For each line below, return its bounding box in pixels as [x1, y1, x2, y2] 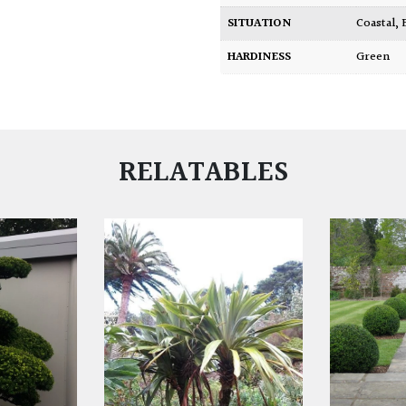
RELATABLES [118, 150, 288, 197]
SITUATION [227, 14, 293, 34]
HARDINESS [227, 47, 292, 68]
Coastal [363, 14, 396, 34]
